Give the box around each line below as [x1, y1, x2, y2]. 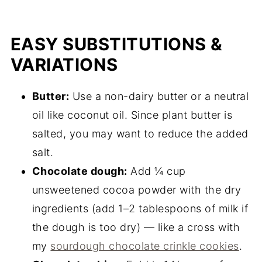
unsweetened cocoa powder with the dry [32, 183, 242, 196]
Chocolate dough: [32, 164, 127, 177]
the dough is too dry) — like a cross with [32, 220, 240, 233]
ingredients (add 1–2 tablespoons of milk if [32, 202, 249, 215]
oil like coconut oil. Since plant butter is [32, 108, 233, 121]
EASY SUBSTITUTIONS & [10, 33, 223, 54]
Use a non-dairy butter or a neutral [69, 89, 249, 102]
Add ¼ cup [127, 164, 186, 177]
